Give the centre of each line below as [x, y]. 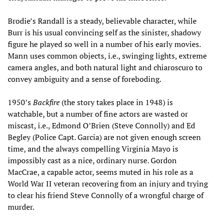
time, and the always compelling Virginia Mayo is [93, 149]
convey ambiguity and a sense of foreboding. [85, 79]
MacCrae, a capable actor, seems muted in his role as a [101, 172]
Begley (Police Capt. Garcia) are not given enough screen [104, 137]
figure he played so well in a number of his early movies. [104, 44]
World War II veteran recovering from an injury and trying [108, 184]
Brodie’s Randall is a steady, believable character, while [102, 21]
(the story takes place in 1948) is [116, 102]
